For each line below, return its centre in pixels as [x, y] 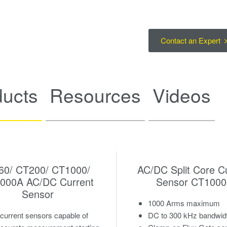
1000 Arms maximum [185, 203]
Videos [182, 95]
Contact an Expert [191, 41]
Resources [95, 95]
